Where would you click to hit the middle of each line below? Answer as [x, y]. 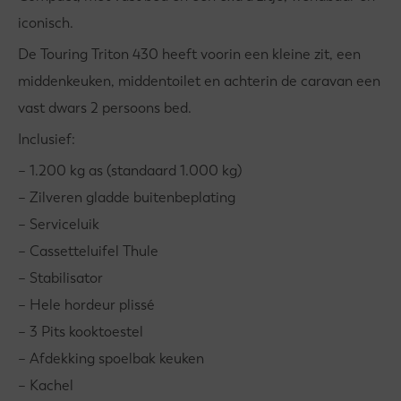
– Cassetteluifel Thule [88, 251]
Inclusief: [47, 139]
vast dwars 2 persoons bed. [105, 108]
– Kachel [46, 385]
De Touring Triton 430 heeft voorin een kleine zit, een [189, 54]
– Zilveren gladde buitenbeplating [127, 197]
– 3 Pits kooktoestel [81, 332]
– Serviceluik [59, 224]
